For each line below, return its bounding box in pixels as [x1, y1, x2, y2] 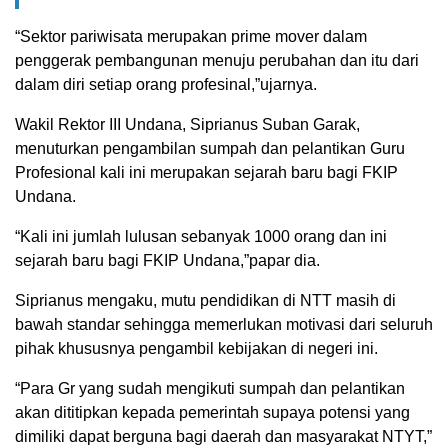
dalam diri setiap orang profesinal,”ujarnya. [15, 76, 317, 94]
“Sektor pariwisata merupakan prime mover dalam [15, 28, 367, 46]
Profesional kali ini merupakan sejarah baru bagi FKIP [15, 164, 398, 182]
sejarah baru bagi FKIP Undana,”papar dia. [15, 252, 320, 270]
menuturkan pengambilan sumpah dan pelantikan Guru [15, 140, 405, 158]
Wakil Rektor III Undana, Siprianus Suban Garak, [15, 116, 360, 134]
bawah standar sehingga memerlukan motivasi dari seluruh [15, 316, 433, 334]
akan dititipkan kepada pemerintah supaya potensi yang [15, 404, 410, 422]
